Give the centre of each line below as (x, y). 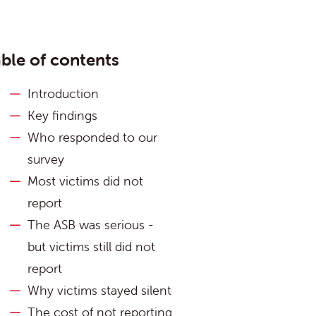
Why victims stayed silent (99, 290)
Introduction (63, 93)
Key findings (62, 115)
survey (46, 159)
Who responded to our (92, 137)
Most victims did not (85, 181)
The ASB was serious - (91, 225)
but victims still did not (91, 247)
